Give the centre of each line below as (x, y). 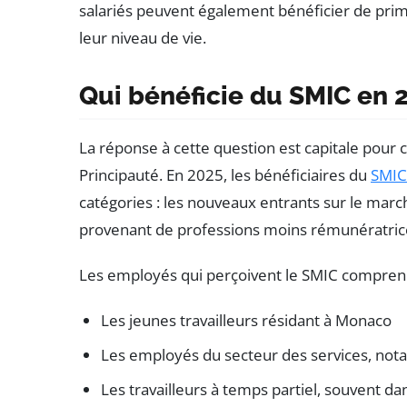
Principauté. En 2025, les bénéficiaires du (225, 175)
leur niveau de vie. (143, 38)
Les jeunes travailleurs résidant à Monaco (246, 321)
